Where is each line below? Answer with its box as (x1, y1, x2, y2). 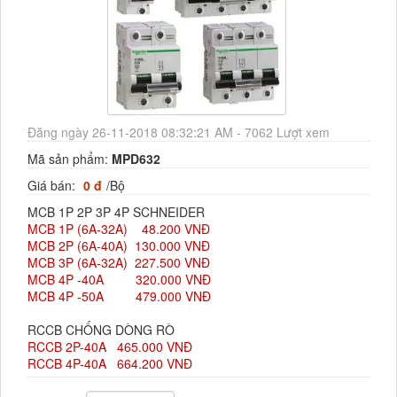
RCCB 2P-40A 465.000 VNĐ (27, 338, 192, 356)
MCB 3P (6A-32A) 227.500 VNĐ (27, 253, 210, 272)
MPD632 (112, 150, 160, 168)
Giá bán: (27, 176, 79, 195)
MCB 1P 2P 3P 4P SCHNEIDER (27, 203, 205, 222)
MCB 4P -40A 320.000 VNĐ (27, 270, 211, 289)
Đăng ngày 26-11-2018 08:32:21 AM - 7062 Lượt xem (27, 123, 330, 142)
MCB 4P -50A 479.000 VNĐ (27, 287, 211, 306)
